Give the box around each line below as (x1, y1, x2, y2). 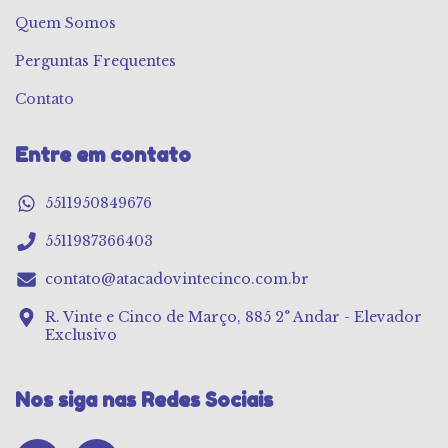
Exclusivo (45, 325, 117, 344)
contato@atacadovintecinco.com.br (45, 269, 309, 288)
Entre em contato (15, 143, 191, 168)
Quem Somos (15, 14, 116, 33)
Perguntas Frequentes (15, 52, 176, 71)
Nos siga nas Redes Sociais (15, 387, 273, 412)
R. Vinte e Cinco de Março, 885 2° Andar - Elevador (45, 307, 422, 326)
